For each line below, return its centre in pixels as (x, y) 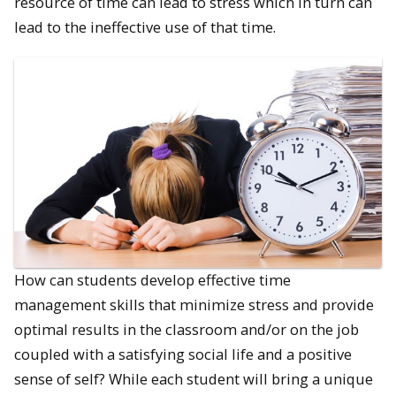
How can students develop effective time (152, 279)
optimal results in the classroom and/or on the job (187, 329)
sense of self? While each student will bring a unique (194, 378)
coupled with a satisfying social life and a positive (183, 354)
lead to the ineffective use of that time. (145, 27)
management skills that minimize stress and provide (194, 304)
